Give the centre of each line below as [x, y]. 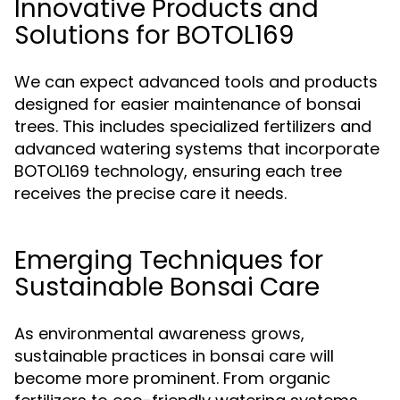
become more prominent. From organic [172, 378]
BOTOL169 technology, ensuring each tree [178, 171]
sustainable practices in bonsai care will [174, 356]
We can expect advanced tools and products [196, 82]
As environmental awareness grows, [159, 333]
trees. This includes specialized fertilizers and [193, 126]
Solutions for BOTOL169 [154, 35]
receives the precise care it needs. [150, 193]
